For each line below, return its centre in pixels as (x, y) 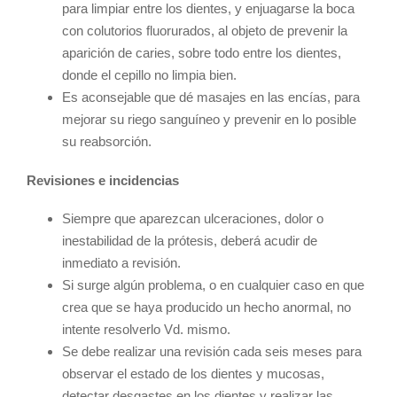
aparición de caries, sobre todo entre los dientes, (202, 53)
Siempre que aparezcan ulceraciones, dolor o (193, 219)
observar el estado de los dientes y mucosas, (193, 374)
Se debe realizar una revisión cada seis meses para (212, 352)
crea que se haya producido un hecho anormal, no (206, 307)
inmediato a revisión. (121, 263)
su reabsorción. (107, 142)
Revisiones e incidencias (103, 180)
